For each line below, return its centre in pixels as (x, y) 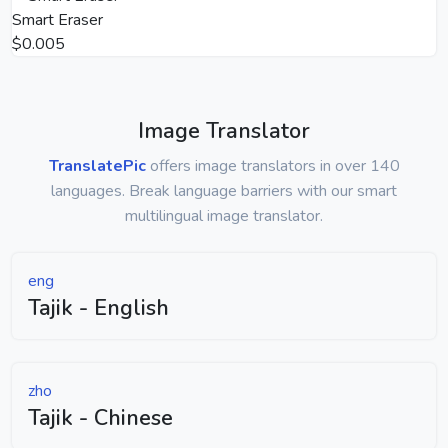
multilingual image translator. (224, 215)
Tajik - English (98, 307)
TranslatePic (97, 165)
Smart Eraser (57, 19)
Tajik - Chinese (100, 417)
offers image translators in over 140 (272, 165)
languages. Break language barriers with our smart (224, 190)
